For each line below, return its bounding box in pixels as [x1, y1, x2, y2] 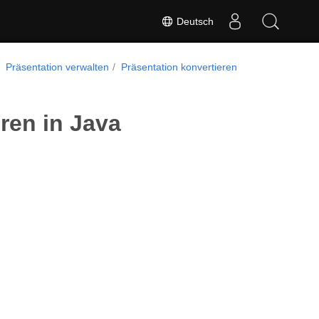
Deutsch [174, 15, 214, 27]
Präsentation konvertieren [121, 61, 238, 73]
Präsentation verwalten [5, 61, 109, 73]
